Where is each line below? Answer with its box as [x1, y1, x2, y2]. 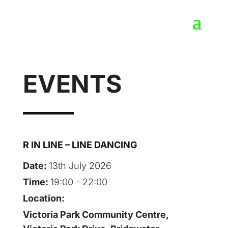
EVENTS [22, 69, 122, 99]
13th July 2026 [48, 160, 111, 171]
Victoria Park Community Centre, [22, 209, 168, 220]
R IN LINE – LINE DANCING [22, 139, 137, 150]
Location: [22, 193, 65, 204]
